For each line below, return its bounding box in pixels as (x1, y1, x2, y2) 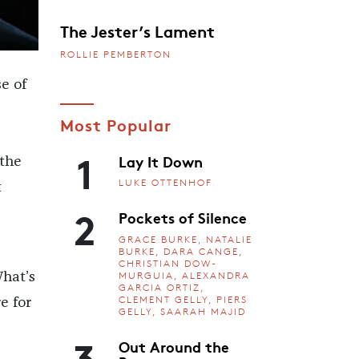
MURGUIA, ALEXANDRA (119, 268, 250, 281)
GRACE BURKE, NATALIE (119, 232, 252, 245)
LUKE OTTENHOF (119, 176, 212, 189)
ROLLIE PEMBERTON (59, 47, 171, 60)
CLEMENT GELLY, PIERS (119, 292, 248, 305)
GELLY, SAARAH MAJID (119, 305, 246, 317)
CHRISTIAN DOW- (119, 256, 217, 269)
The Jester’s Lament (59, 18, 215, 42)
